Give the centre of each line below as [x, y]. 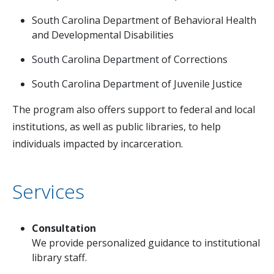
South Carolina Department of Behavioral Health [144, 20]
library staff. [59, 258]
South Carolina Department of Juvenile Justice [137, 84]
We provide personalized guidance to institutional [146, 243]
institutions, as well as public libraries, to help [117, 127]
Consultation [64, 228]
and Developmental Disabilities [103, 35]
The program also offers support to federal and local [134, 110]
